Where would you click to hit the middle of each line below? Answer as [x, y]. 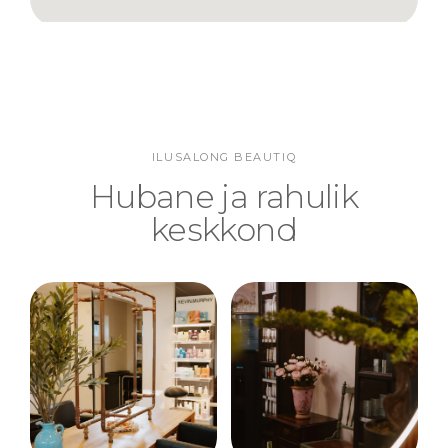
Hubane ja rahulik [224, 196]
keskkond [224, 229]
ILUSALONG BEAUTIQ [224, 156]
